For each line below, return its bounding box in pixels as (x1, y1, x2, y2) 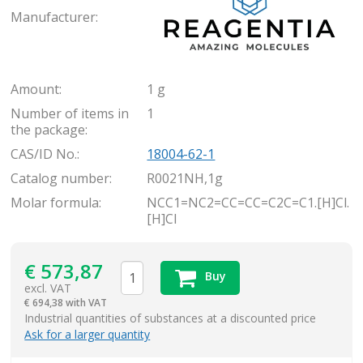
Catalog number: (11, 169, 113, 187)
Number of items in (11, 105, 130, 122)
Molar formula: (11, 194, 102, 211)
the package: (11, 121, 88, 139)
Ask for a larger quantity (24, 326, 151, 342)
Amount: (11, 80, 62, 98)
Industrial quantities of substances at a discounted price (24, 310, 317, 326)
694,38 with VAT (66, 295, 108, 310)
